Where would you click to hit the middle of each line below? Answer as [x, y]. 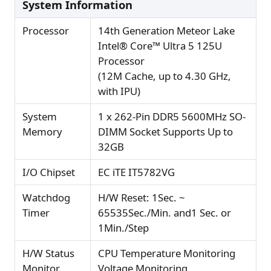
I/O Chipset [49, 172]
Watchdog [46, 198]
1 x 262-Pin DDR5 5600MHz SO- [172, 117]
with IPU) [119, 91]
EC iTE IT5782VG [136, 172]
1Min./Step [123, 228]
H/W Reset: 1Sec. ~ [142, 198]
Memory [42, 132]
